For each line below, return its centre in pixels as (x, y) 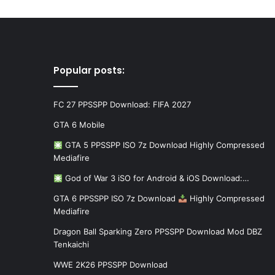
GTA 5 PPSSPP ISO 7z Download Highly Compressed (163, 145)
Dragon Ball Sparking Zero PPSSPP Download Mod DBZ (158, 232)
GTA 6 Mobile (79, 125)
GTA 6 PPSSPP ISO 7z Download (116, 199)
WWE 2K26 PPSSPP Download (110, 265)
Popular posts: (89, 71)
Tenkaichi (71, 245)
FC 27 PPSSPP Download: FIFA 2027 (122, 105)
